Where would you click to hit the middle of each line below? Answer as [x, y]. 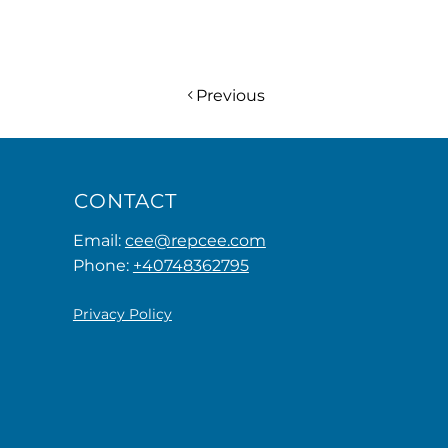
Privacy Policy [122, 314]
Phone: [102, 265]
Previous [230, 95]
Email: [98, 240]
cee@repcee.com [195, 240]
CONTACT [125, 201]
